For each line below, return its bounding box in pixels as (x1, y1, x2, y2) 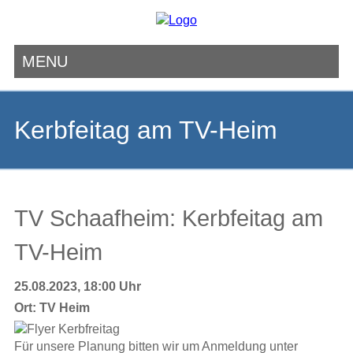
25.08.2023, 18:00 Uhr (13, 280, 141, 294)
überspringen (13, 96, 87, 110)
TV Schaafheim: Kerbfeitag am (13, 205, 323, 232)
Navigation (13, 79, 74, 92)
